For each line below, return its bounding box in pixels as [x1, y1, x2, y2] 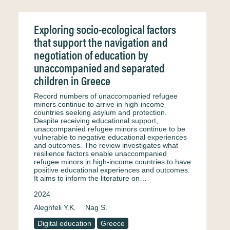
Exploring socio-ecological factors [34, 21, 176, 37]
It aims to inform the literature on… [34, 174, 147, 182]
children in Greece [34, 72, 110, 89]
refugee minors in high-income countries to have [34, 158, 191, 166]
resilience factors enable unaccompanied [34, 149, 167, 158]
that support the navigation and [34, 33, 167, 50]
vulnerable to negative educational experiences [34, 133, 187, 141]
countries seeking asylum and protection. [34, 108, 167, 117]
